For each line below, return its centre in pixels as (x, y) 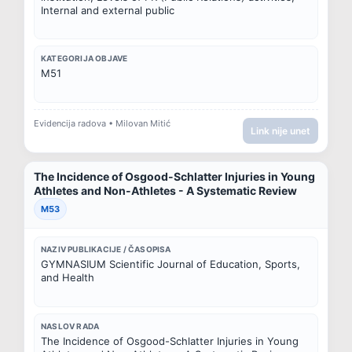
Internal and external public (108, 10)
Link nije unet (280, 130)
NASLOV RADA (70, 326)
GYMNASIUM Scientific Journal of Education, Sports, (170, 264)
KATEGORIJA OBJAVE (84, 59)
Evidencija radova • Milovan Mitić (102, 124)
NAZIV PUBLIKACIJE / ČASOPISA (106, 249)
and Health (68, 277)
